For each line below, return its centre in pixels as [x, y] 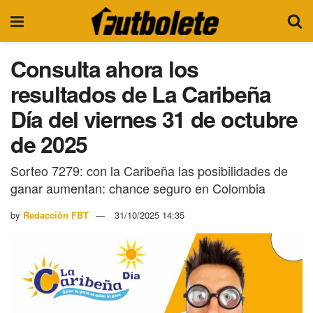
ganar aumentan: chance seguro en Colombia [138, 188]
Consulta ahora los [104, 68]
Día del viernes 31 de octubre [154, 119]
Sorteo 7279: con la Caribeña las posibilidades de [149, 170]
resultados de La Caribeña [141, 94]
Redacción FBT [56, 214]
